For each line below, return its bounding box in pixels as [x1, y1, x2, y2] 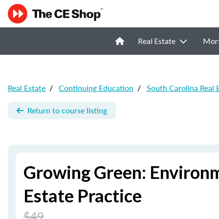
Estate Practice [23, 185, 142, 206]
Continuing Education [59, 82, 133, 93]
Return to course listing [27, 105, 107, 116]
